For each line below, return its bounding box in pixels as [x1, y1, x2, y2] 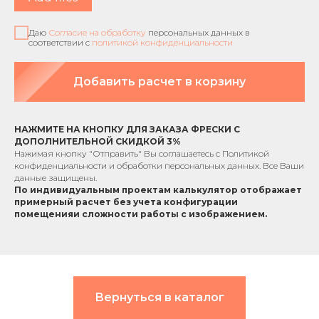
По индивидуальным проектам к [14, 184, 179, 195]
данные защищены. [14, 172, 97, 183]
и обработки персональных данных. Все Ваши [107, 159, 304, 171]
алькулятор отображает [179, 184, 302, 195]
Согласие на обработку [48, 26, 146, 38]
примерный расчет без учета [14, 196, 164, 207]
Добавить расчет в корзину [73, 74, 246, 88]
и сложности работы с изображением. [73, 208, 267, 219]
